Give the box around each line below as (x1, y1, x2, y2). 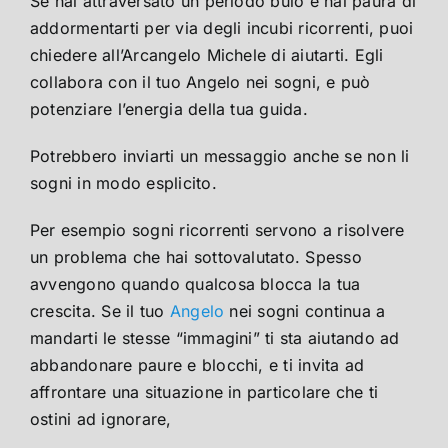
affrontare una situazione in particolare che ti (30, 382, 379, 403)
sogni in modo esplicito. (30, 173, 217, 194)
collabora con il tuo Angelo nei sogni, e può (30, 72, 371, 93)
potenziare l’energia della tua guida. (30, 99, 308, 120)
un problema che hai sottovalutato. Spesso (30, 247, 362, 268)
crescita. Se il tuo (30, 301, 165, 322)
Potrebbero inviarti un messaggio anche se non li (30, 146, 410, 167)
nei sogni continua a (224, 301, 386, 322)
